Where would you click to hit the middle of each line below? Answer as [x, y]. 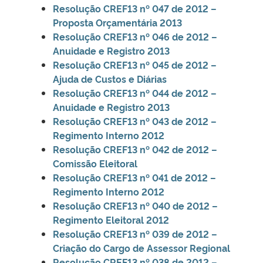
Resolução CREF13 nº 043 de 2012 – [135, 121]
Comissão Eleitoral [95, 163]
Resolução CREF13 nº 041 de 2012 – [134, 177]
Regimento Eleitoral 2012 [111, 219]
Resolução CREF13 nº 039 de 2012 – [135, 233]
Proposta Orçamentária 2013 [117, 22]
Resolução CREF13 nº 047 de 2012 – [135, 8]
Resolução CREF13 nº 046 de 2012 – [135, 36]
